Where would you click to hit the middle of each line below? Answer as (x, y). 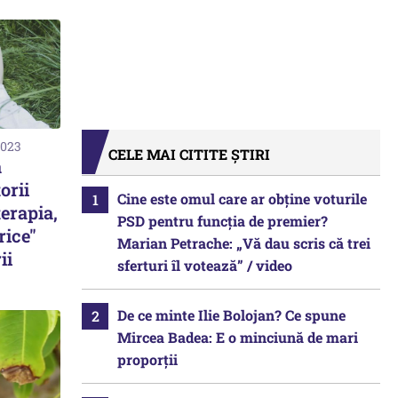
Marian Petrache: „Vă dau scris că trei (244, 243)
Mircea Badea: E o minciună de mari (238, 337)
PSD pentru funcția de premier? (223, 221)
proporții (147, 359)
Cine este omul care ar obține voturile (242, 199)
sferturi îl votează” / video (205, 265)
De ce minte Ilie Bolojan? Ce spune (231, 315)
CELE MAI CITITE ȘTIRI (189, 154)
